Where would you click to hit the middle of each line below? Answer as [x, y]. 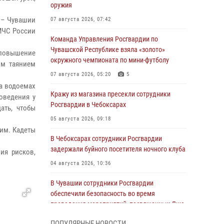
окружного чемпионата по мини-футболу [110, 60]
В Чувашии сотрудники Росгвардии [102, 183]
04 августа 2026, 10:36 [81, 163]
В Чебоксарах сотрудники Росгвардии [106, 138]
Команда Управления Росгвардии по [104, 39]
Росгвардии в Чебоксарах [88, 104]
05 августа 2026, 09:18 [81, 119]
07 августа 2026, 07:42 [81, 19]
